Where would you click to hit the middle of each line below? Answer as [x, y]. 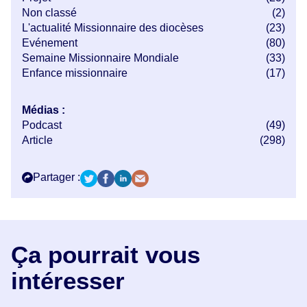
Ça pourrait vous [106, 254]
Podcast [42, 125]
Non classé [49, 12]
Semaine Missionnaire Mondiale [100, 58]
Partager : [57, 177]
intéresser [68, 280]
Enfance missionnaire [75, 73]
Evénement [50, 42]
